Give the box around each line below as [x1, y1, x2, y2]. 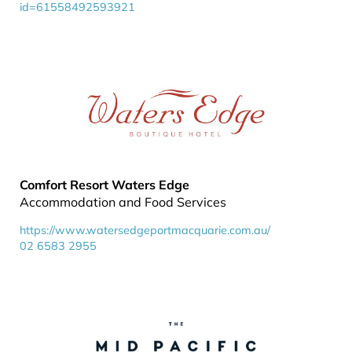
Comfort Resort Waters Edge [20, 177, 189, 192]
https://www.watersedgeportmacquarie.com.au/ [20, 223, 270, 237]
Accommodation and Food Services [20, 194, 226, 210]
